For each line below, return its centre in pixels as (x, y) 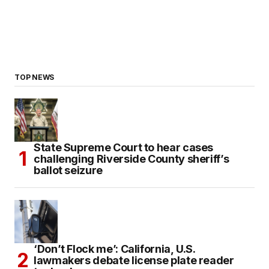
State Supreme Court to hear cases (124, 147)
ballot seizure (68, 170)
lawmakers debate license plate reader (134, 260)
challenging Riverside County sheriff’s (131, 159)
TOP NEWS (35, 77)
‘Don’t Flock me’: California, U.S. (115, 249)
